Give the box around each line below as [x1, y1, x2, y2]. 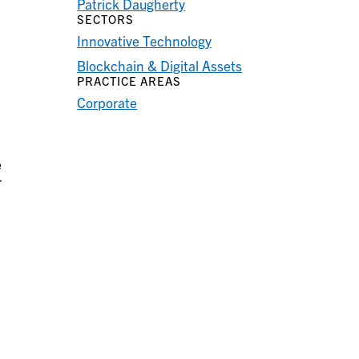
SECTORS [77, 11, 135, 27]
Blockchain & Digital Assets [77, 57, 243, 75]
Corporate [77, 94, 138, 111]
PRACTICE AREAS [77, 73, 182, 89]
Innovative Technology [77, 32, 212, 50]
